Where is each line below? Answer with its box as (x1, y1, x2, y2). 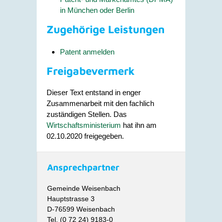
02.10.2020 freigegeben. (47, 132, 124, 140)
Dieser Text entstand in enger (47, 88, 141, 97)
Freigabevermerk (47, 64, 135, 77)
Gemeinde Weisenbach (47, 184, 120, 192)
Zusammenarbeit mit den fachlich (47, 99, 154, 108)
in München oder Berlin (60, 5, 134, 14)
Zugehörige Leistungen (47, 22, 165, 36)
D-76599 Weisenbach (47, 205, 115, 213)
